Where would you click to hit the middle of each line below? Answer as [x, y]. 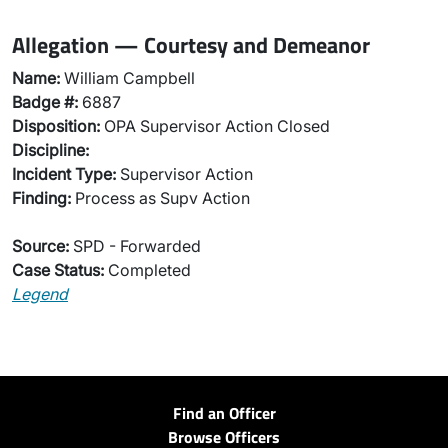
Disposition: [56, 126]
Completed [147, 270]
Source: [40, 246]
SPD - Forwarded [135, 246]
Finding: [41, 198]
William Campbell [127, 78]
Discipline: [50, 150]
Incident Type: [64, 174]
